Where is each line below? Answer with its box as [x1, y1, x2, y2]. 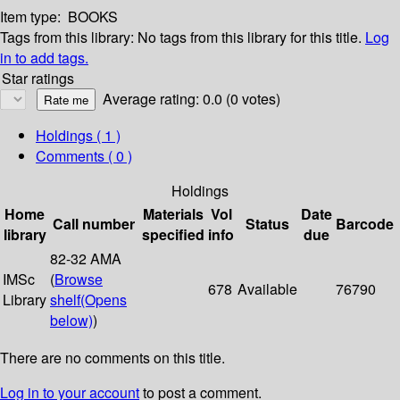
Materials [142, 204, 204, 225]
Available [237, 279, 297, 300]
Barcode [336, 213, 394, 235]
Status [246, 213, 289, 235]
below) [50, 310, 93, 331]
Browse [54, 269, 103, 290]
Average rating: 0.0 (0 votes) [103, 88, 280, 110]
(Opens [80, 289, 127, 311]
